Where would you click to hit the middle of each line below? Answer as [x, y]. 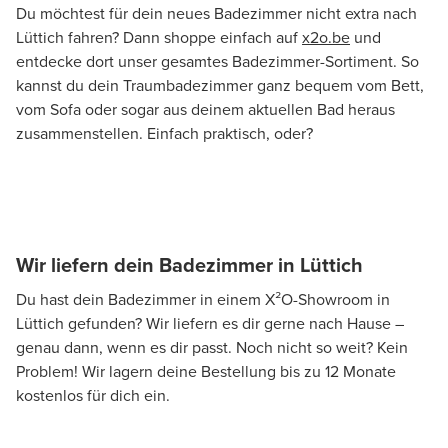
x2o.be [326, 38]
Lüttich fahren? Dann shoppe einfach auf [159, 38]
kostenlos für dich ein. [93, 396]
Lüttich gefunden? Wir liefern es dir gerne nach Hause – [210, 324]
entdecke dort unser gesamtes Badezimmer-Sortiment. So [217, 62]
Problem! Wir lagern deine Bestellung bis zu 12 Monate [206, 372]
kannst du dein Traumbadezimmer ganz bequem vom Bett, [220, 86]
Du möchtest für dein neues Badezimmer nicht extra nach [216, 14]
